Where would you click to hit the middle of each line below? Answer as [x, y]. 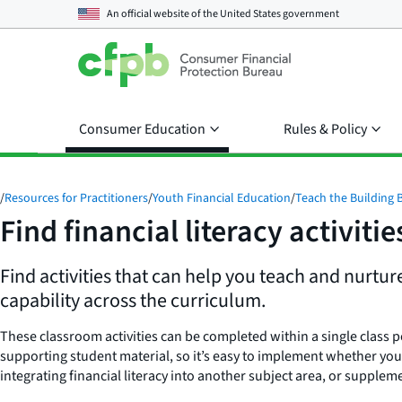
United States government [280, 13]
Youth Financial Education [222, 198]
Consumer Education [142, 129]
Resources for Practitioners [76, 198]
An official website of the [163, 13]
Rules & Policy [325, 129]
